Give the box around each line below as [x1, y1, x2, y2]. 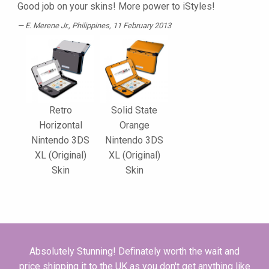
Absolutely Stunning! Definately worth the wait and [29, 246, 240, 258]
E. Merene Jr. [25, 21, 68, 31]
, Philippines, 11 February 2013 [68, 21, 171, 31]
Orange [119, 119, 150, 131]
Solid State [111, 104, 157, 116]
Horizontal [38, 119, 82, 131]
